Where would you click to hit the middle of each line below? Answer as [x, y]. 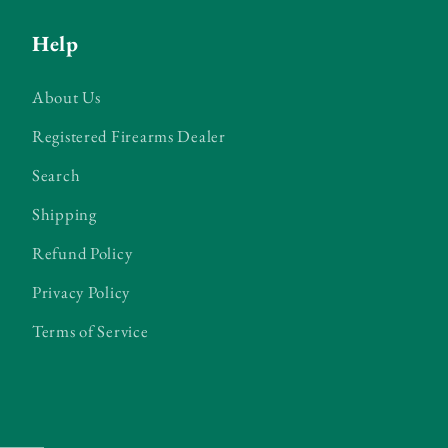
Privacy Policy [81, 292]
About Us [66, 97]
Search [56, 175]
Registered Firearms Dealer [129, 136]
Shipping [64, 214]
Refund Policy [82, 253]
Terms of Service [90, 331]
